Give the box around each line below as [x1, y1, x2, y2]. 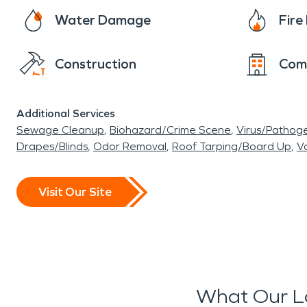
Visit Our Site [38, 184, 112, 199]
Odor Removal [93, 140, 167, 153]
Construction [55, 56, 136, 72]
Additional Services [16, 107, 115, 120]
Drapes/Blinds [16, 140, 88, 153]
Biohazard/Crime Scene [110, 123, 231, 136]
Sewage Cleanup [16, 123, 104, 136]
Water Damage [55, 12, 151, 28]
